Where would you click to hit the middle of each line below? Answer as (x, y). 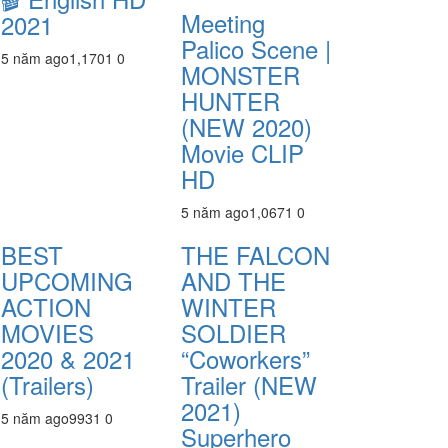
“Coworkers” (245, 358)
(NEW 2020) (246, 126)
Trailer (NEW (249, 384)
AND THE (233, 280)
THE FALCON (255, 254)
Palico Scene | (256, 48)
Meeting (223, 22)
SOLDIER (233, 332)
